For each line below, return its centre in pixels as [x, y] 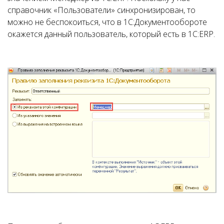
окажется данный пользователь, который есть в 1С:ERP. [111, 34]
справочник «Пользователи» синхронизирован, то [101, 10]
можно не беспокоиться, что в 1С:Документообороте [107, 22]
